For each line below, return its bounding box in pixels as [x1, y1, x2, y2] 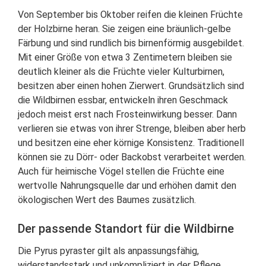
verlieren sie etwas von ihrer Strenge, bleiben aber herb [18, 123, 246, 135]
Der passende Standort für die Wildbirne [18, 221, 234, 236]
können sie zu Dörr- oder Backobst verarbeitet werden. [18, 151, 246, 163]
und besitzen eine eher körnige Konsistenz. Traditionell [18, 137, 244, 149]
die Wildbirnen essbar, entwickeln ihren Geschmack [18, 94, 228, 106]
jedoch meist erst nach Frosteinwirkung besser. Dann [18, 109, 237, 121]
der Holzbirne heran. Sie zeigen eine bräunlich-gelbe [18, 23, 231, 35]
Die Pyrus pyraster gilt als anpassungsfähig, [18, 245, 199, 257]
